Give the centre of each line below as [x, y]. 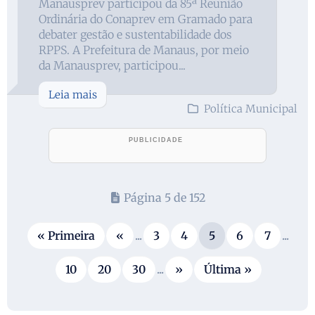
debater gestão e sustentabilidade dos [135, 34]
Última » [228, 269]
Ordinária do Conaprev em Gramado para [146, 19]
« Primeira [66, 235]
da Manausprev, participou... [112, 65]
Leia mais [73, 94]
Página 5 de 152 [165, 197]
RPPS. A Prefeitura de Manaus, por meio [144, 50]
